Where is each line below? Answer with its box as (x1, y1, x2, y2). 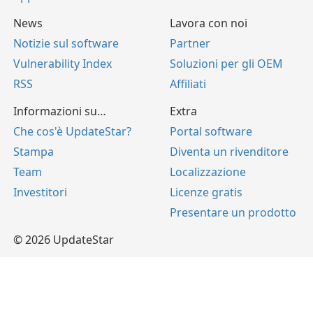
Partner (170, 35, 210, 51)
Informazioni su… (13, 103, 106, 119)
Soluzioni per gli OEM (170, 55, 283, 71)
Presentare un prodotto (170, 204, 296, 220)
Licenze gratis (170, 184, 242, 200)
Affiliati (170, 75, 206, 92)
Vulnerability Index (13, 55, 112, 71)
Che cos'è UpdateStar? (13, 123, 131, 139)
